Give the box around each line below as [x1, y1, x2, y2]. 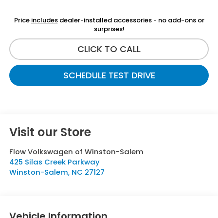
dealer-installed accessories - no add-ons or [57, 15, 204, 25]
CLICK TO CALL [77, 42, 141, 55]
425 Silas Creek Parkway [9, 156, 100, 167]
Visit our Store [9, 124, 91, 140]
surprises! [93, 24, 125, 34]
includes [31, 15, 58, 25]
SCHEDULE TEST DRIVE [63, 69, 155, 81]
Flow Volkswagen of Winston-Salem [9, 146, 144, 157]
